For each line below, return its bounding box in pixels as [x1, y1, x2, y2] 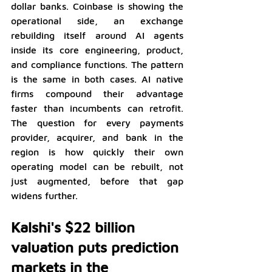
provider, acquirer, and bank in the [11, 132, 183, 143]
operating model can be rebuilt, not [11, 161, 183, 172]
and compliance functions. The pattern [11, 59, 183, 70]
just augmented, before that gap [11, 175, 183, 187]
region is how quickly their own [11, 146, 183, 158]
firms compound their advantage [11, 88, 183, 100]
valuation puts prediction [11, 239, 183, 256]
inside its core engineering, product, [11, 44, 183, 56]
